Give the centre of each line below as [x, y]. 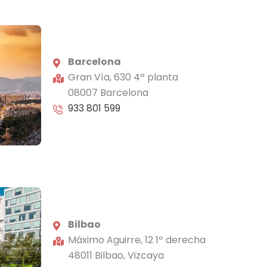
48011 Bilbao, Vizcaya [116, 255]
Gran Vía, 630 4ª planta [123, 77]
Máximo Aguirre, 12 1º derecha [137, 240]
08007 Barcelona [108, 93]
